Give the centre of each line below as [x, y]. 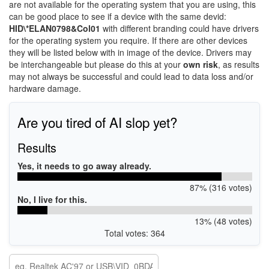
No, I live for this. [52, 199]
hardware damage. [45, 88]
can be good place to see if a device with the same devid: [118, 16]
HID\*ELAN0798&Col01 [55, 28]
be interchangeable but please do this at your [96, 64]
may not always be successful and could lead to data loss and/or [131, 76]
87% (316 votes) [221, 187]
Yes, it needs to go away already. [84, 165]
